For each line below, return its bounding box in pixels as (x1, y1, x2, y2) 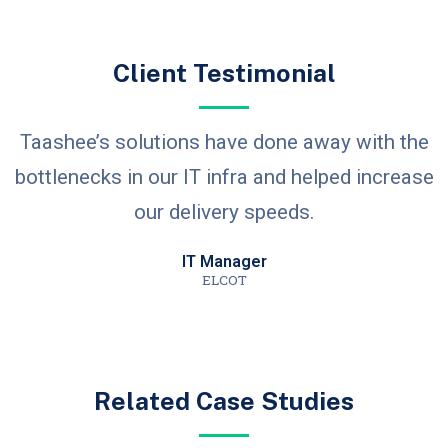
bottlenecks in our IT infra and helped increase (14, 165, 434, 189)
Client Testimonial (112, 58, 336, 88)
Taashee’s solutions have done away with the (19, 130, 429, 154)
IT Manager (181, 252, 267, 271)
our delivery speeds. (133, 200, 315, 224)
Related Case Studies (94, 386, 354, 416)
